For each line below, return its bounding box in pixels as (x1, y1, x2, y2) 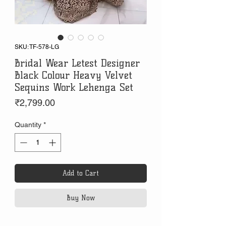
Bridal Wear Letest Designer (15, 57, 140, 70)
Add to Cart (63, 169, 99, 178)
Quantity (15, 121, 41, 129)
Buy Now (67, 194, 95, 203)
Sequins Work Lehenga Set (15, 81, 133, 94)
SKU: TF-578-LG (15, 43, 59, 51)
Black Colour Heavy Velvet (15, 69, 132, 82)
